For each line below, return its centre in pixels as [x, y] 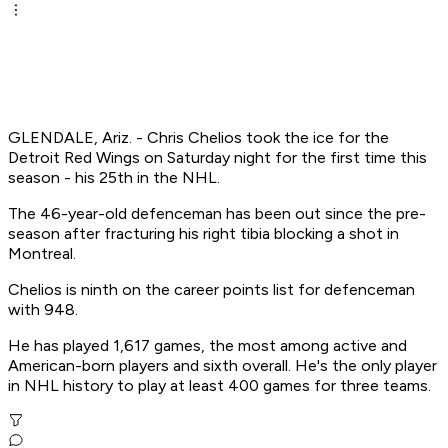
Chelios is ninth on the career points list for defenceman [211, 290]
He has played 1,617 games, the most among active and [207, 346]
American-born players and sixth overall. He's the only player [222, 366]
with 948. [43, 310]
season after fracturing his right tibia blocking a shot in [203, 234]
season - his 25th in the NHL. [114, 178]
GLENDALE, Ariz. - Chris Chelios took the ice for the [198, 138]
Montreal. [42, 254]
